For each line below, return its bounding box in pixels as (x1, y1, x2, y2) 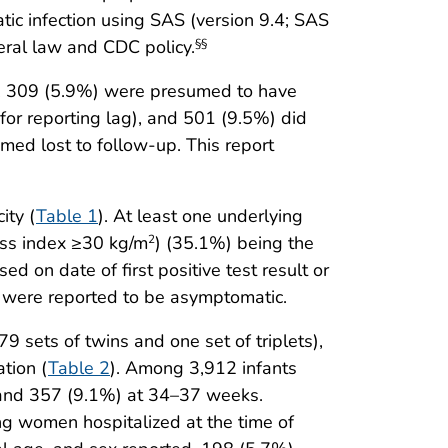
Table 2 (48, 355, 110, 380)
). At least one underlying (98, 203, 303, 228)
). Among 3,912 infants (110, 355, 297, 380)
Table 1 (36, 203, 98, 228)
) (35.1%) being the (155, 230, 314, 255)
